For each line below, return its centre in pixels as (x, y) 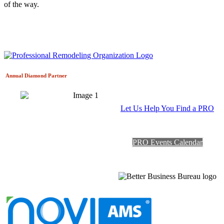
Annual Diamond (26, 76)
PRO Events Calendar (167, 142)
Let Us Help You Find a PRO (167, 108)
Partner (57, 76)
